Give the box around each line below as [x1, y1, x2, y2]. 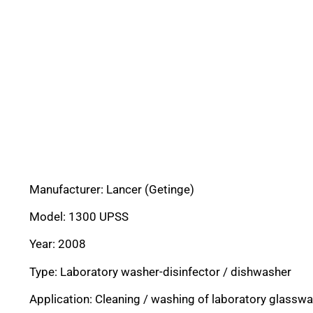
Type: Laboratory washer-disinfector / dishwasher [29, 264, 291, 279]
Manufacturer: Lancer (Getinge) [29, 182, 194, 196]
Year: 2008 [29, 237, 86, 252]
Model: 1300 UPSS [29, 209, 129, 224]
